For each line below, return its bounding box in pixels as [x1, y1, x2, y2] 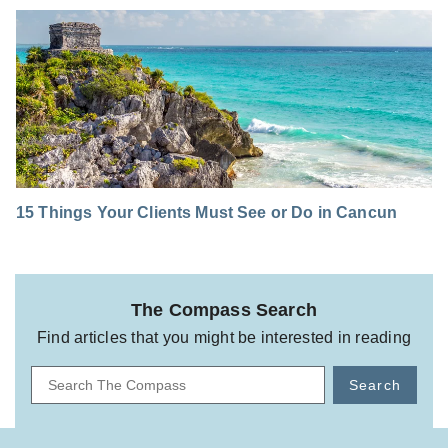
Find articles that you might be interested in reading [36, 329, 412, 347]
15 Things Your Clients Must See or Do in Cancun [16, 204, 398, 222]
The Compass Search [131, 300, 317, 321]
